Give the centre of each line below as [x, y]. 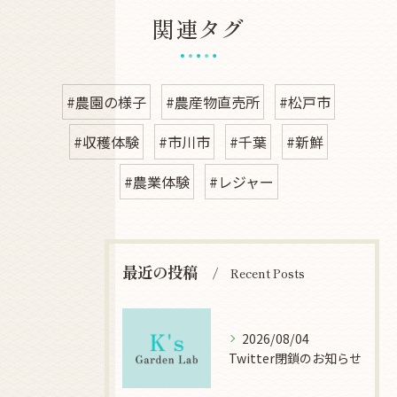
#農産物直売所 [213, 102]
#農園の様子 [106, 102]
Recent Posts [268, 273]
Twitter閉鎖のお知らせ [295, 358]
